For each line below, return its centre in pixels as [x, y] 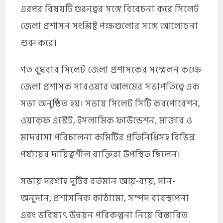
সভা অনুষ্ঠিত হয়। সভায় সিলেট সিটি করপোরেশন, [111, 104]
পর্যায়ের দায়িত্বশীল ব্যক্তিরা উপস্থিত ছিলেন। [101, 154]
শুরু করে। [39, 43]
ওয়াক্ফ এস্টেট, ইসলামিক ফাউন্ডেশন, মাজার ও [107, 120]
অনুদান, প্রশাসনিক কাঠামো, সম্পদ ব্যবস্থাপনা [105, 198]
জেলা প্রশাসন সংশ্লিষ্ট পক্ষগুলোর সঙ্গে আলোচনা [110, 26]
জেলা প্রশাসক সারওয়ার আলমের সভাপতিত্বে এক [110, 87]
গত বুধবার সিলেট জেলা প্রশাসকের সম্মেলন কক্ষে [111, 70]
